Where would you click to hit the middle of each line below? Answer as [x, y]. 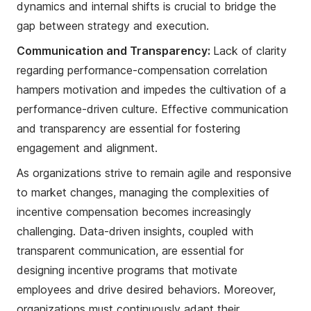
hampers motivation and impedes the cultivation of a [151, 90]
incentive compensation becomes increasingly [134, 212]
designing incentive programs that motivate [127, 270]
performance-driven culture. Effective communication [152, 109]
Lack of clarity [250, 51]
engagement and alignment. [87, 148]
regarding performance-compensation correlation [142, 70]
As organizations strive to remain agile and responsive [154, 173]
